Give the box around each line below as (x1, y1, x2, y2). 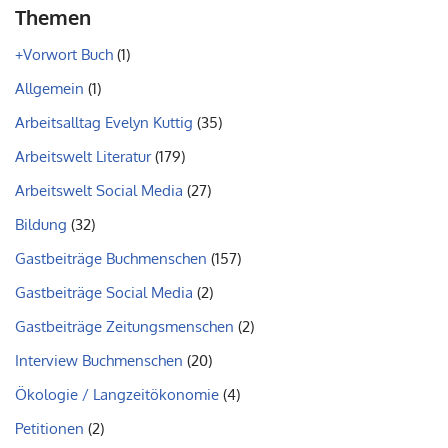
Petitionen (15, 419, 84, 439)
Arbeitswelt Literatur (15, 147, 151, 167)
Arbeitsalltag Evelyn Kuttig (15, 113, 193, 133)
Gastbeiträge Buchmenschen (15, 249, 207, 269)
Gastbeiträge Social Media (15, 283, 193, 303)
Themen (15, 4, 91, 31)
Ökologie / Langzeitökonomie (15, 385, 219, 405)
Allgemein (15, 79, 84, 99)
